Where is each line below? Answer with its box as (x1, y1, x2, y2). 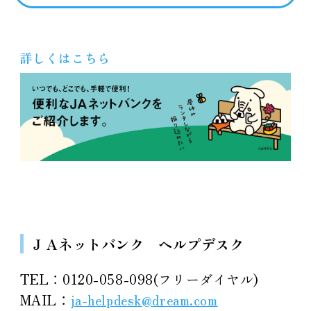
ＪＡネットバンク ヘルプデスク (29, 233, 244, 254)
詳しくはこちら (19, 48, 110, 67)
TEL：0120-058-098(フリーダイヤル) (19, 269, 259, 289)
